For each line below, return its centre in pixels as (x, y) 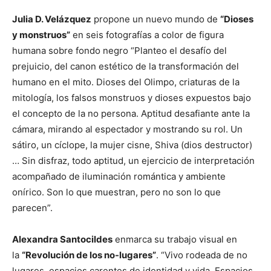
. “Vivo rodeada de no (202, 255)
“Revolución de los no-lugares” (89, 255)
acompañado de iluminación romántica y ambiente (119, 176)
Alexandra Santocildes (62, 239)
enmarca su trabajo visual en (175, 239)
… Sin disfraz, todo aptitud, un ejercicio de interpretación (133, 161)
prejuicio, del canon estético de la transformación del (126, 66)
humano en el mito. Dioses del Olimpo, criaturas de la (126, 82)
